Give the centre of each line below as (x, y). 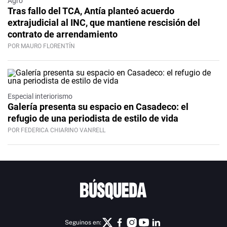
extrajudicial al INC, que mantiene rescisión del (104, 22)
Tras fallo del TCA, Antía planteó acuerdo (91, 11)
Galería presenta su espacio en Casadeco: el (98, 106)
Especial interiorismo (40, 96)
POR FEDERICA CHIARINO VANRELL (56, 130)
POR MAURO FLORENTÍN (41, 46)
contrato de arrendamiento (63, 34)
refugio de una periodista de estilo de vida (93, 118)
